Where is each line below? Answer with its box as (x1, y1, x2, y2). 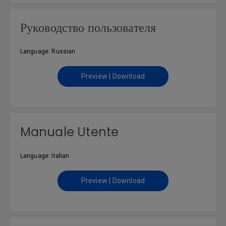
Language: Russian (20, 48, 76, 55)
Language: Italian (20, 152, 70, 159)
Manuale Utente (20, 124, 119, 140)
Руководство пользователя (20, 19, 156, 36)
